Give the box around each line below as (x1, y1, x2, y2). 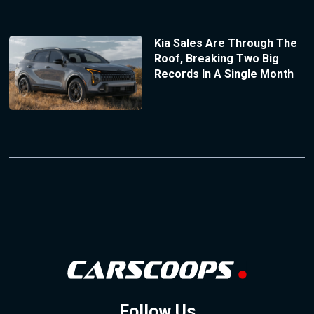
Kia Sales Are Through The (153, 36, 297, 50)
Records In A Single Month (153, 67, 294, 81)
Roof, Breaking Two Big (153, 51, 279, 65)
